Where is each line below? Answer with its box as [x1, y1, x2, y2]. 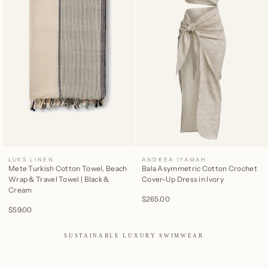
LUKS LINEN [8, 156, 54, 163]
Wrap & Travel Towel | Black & [8, 174, 109, 184]
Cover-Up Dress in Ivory [142, 174, 224, 184]
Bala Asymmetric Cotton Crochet [142, 163, 257, 173]
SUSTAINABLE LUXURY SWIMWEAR [64, 232, 204, 239]
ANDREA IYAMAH [142, 156, 207, 163]
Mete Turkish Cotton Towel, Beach [8, 163, 127, 173]
